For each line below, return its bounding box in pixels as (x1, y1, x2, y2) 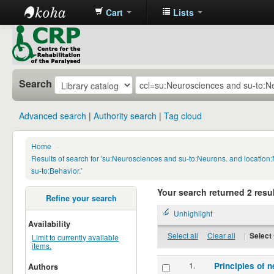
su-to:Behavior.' (31, 165, 82, 176)
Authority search (94, 109, 157, 122)
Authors (28, 261, 59, 272)
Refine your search (45, 193, 117, 204)
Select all (167, 229, 198, 240)
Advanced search (19, 109, 87, 122)
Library (24, 42, 66, 60)
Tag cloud (164, 109, 202, 122)
